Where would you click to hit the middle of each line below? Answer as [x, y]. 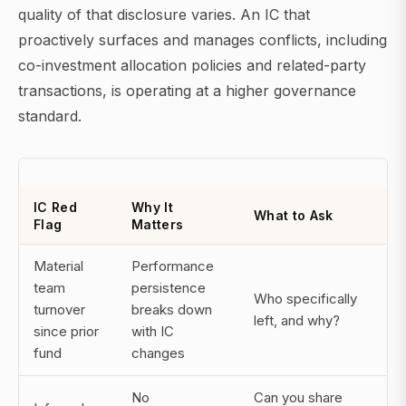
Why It [153, 208]
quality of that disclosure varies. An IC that [164, 15]
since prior [66, 332]
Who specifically [305, 299]
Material [58, 266]
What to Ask [294, 216]
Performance [173, 266]
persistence [169, 288]
